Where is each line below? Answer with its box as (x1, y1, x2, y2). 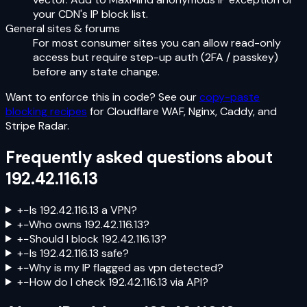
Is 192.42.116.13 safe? (29, 245, 129, 260)
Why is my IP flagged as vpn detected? (28, 260, 223, 275)
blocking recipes (5, 103, 87, 119)
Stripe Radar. (5, 118, 69, 133)
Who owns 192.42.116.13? (28, 217, 149, 232)
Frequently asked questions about (5, 146, 273, 168)
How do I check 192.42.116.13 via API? (29, 274, 208, 289)
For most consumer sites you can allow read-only (33, 35, 281, 50)
